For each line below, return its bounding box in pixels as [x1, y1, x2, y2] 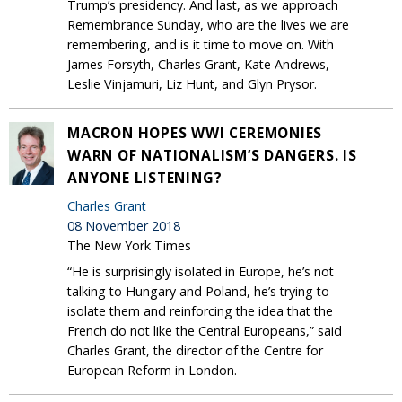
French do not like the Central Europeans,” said [67, 321, 342, 339]
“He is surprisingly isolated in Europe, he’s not [67, 262, 334, 280]
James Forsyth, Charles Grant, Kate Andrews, [67, 55, 329, 73]
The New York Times [67, 236, 191, 254]
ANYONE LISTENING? [67, 167, 223, 188]
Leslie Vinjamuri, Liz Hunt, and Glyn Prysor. [67, 74, 317, 92]
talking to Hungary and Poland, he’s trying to [67, 282, 329, 300]
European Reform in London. [67, 361, 237, 379]
